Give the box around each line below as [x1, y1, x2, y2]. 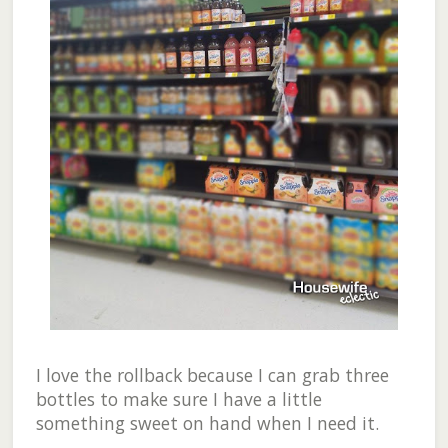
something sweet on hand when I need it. [35, 411, 379, 436]
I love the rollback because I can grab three [35, 363, 389, 388]
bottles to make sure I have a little [35, 387, 322, 412]
